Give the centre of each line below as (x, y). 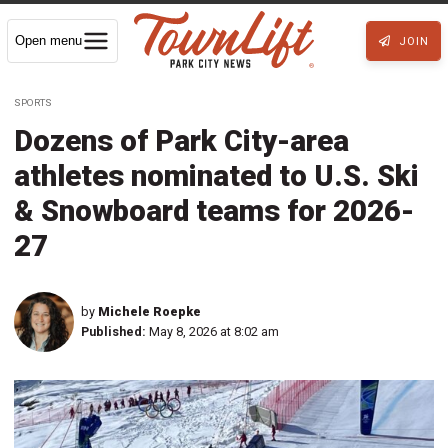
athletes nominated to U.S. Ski (216, 175)
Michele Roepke (149, 311)
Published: (113, 331)
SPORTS (33, 102)
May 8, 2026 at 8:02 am (214, 331)
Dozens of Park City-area (181, 140)
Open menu (48, 40)
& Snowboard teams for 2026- (214, 210)
